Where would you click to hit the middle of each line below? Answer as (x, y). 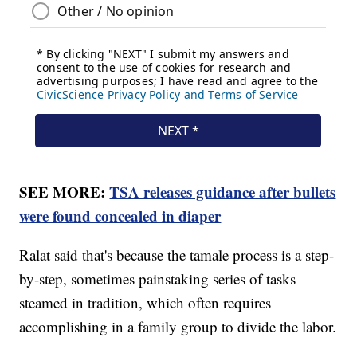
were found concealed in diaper (120, 215)
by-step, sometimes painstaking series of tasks (158, 278)
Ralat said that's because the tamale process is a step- (177, 254)
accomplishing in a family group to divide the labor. (178, 326)
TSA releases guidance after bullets (223, 191)
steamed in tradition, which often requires (145, 302)
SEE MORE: (65, 191)
